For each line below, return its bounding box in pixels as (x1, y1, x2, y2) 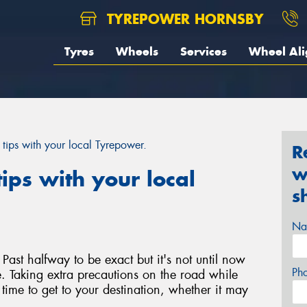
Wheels (116, 44, 158, 59)
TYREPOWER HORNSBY (102, 10, 264, 27)
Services (180, 44, 227, 59)
